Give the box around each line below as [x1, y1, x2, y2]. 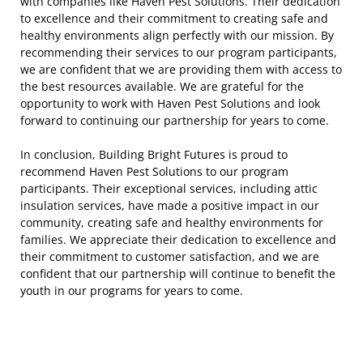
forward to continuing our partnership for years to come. [20, 113, 329, 128]
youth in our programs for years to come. [20, 283, 243, 298]
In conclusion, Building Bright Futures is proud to [20, 147, 288, 162]
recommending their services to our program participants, [20, 45, 337, 60]
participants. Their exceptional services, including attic [20, 181, 318, 196]
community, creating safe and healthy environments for [20, 215, 323, 230]
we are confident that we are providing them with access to [20, 62, 342, 77]
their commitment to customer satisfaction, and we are [20, 249, 319, 264]
